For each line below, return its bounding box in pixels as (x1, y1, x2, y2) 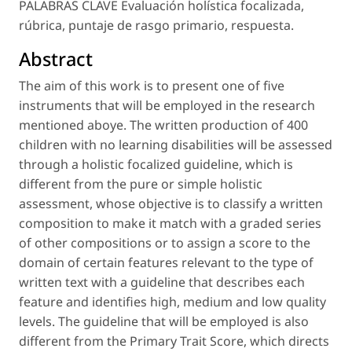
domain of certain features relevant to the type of (19, 254, 313, 272)
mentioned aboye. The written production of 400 (19, 116, 308, 134)
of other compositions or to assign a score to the (19, 234, 310, 252)
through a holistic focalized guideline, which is (19, 156, 293, 174)
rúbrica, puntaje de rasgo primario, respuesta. (19, 16, 294, 35)
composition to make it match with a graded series (19, 214, 321, 233)
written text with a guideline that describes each (19, 273, 305, 291)
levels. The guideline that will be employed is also (19, 313, 309, 331)
